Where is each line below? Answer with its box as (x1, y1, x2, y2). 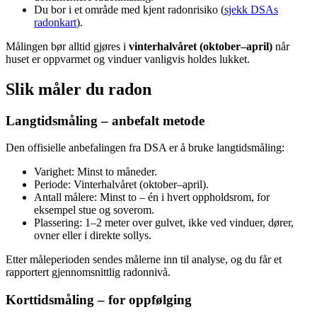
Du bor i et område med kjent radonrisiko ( (34, 3, 224, 16)
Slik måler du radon (6, 79, 151, 98)
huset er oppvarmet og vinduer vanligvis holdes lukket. (6, 52, 250, 65)
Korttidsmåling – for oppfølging (6, 292, 192, 308)
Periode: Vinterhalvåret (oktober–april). (34, 178, 209, 191)
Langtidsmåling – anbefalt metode (6, 113, 204, 128)
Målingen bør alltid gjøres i (6, 40, 129, 52)
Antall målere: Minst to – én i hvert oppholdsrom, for (34, 191, 270, 204)
